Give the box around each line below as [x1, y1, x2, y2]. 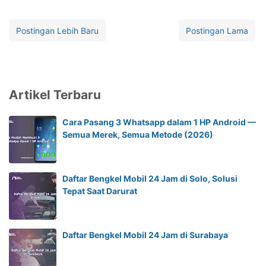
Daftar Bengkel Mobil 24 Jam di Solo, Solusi [62, 173, 237, 183]
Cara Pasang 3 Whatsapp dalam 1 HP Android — [62, 116, 256, 127]
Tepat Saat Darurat [62, 185, 137, 196]
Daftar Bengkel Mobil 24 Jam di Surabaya [62, 229, 228, 240]
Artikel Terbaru [9, 87, 101, 102]
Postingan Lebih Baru [16, 25, 99, 36]
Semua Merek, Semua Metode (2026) [62, 129, 213, 140]
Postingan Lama [186, 25, 248, 36]
